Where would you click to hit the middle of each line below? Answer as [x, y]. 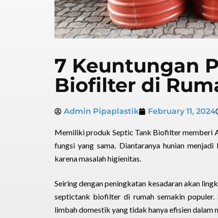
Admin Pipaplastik [101, 111]
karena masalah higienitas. [98, 158]
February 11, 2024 [182, 111]
